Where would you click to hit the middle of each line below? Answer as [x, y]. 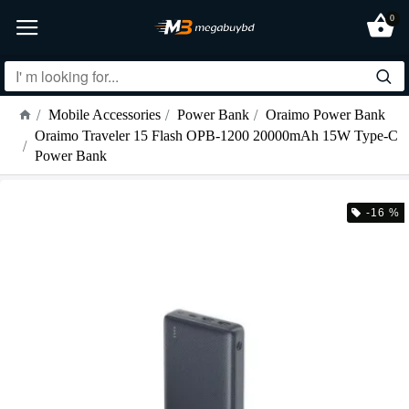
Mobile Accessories [105, 115]
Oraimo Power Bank [325, 115]
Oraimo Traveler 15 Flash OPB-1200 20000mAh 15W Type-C [216, 136]
